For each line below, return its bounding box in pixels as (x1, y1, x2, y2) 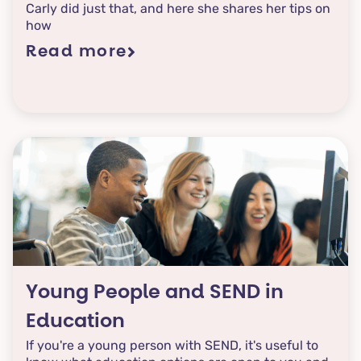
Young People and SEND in (26, 284, 284, 304)
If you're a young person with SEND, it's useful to (26, 338, 318, 354)
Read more (26, 44, 127, 61)
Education (26, 313, 125, 333)
